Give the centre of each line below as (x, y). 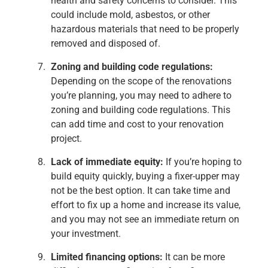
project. (66, 139)
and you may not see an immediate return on (145, 220)
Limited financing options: (107, 257)
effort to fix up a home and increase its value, (146, 205)
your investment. (86, 234)
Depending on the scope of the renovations (141, 81)
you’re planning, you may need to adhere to (141, 96)
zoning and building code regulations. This (141, 110)
